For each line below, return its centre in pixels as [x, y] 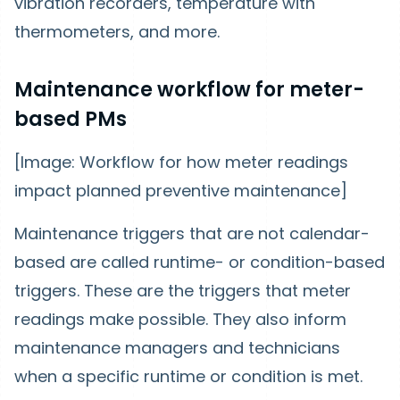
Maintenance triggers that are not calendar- [192, 233]
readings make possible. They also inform [180, 319]
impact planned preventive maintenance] [181, 191]
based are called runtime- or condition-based [200, 262]
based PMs [71, 119]
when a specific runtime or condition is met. [188, 376]
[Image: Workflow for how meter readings [181, 162]
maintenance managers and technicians [177, 348]
